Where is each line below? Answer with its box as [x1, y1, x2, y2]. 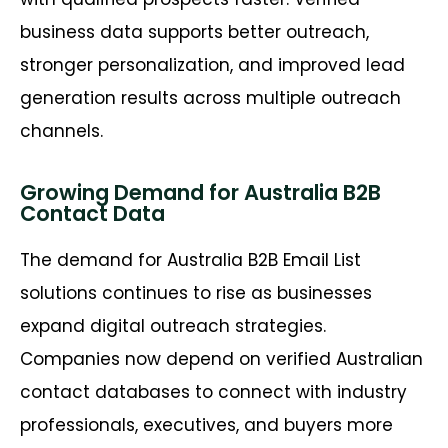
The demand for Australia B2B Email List [20, 248, 361, 273]
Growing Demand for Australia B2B [20, 178, 381, 208]
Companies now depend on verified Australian [20, 347, 423, 372]
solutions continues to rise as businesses [20, 281, 372, 306]
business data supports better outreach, [20, 19, 369, 44]
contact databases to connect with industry [20, 380, 407, 405]
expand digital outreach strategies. [20, 314, 326, 339]
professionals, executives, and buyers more [20, 413, 393, 438]
